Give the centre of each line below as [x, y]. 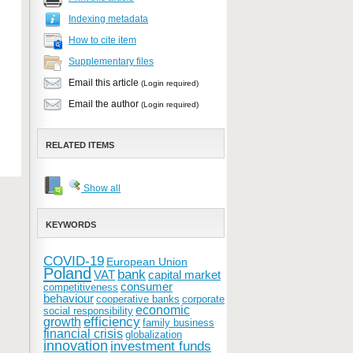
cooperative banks [138, 299]
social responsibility [88, 311]
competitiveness [81, 287]
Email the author [104, 104]
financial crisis [83, 334]
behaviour [69, 299]
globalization [154, 334]
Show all [101, 188]
